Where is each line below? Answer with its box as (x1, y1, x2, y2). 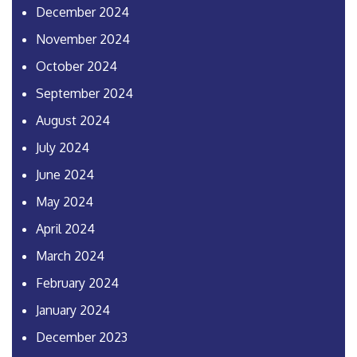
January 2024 (36, 302, 110, 319)
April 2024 (36, 221, 95, 237)
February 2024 (36, 275, 119, 292)
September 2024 (36, 85, 133, 102)
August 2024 (36, 112, 110, 129)
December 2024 (36, 4, 129, 21)
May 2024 (36, 194, 93, 210)
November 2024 (36, 31, 130, 48)
